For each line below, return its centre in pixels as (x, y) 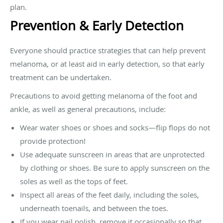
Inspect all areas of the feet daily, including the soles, (110, 194)
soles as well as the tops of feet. (74, 181)
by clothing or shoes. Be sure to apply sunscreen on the (115, 167)
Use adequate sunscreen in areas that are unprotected (112, 154)
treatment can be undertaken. (61, 77)
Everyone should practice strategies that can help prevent (108, 50)
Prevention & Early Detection (97, 25)
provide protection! (53, 141)
